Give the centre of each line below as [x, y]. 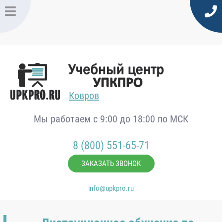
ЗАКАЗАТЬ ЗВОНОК [111, 164]
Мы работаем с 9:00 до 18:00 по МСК [111, 119]
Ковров [84, 96]
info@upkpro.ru [111, 188]
